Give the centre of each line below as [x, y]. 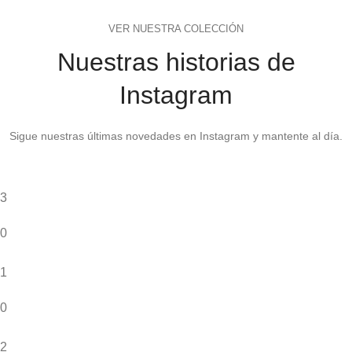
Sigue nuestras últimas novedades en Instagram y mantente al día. [176, 136]
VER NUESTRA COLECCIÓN [176, 28]
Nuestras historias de [176, 62]
